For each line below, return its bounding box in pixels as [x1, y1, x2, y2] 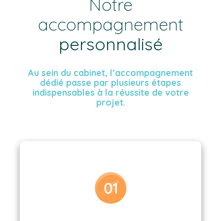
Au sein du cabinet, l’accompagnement [28, 67, 193, 78]
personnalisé [58, 33, 163, 55]
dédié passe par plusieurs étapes [40, 76, 181, 88]
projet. [96, 96, 125, 108]
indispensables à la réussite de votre [32, 86, 189, 98]
